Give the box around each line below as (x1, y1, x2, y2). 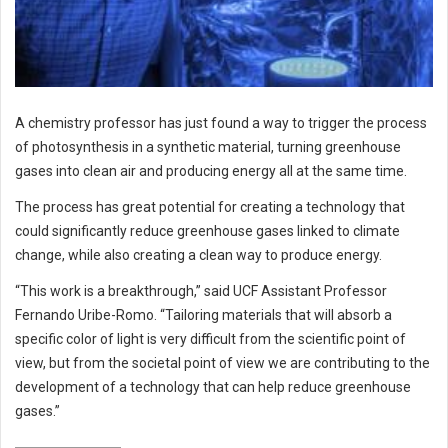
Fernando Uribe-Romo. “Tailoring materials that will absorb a (15, 306, 392, 323)
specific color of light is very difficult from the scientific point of (15, 330, 406, 347)
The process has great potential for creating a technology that (15, 198, 405, 215)
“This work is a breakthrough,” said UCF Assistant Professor (15, 282, 387, 299)
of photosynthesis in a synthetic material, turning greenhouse (15, 138, 401, 155)
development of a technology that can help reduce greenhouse (15, 378, 411, 395)
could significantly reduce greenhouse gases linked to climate (15, 222, 400, 239)
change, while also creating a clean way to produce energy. (15, 246, 382, 263)
